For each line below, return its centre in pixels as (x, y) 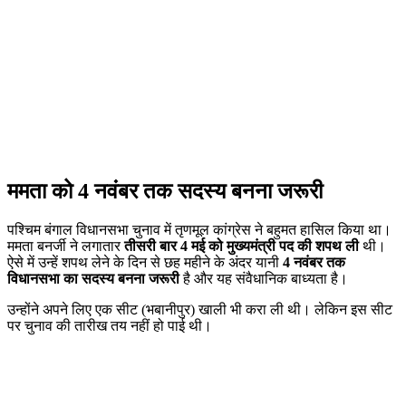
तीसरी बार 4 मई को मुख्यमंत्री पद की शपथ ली (242, 246)
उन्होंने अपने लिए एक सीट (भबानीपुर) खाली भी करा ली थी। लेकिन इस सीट (200, 310)
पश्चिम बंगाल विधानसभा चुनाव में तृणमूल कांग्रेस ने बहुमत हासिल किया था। (199, 230)
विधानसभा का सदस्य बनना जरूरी (93, 279)
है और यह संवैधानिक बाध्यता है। (264, 279)
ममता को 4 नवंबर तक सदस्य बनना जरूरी (165, 192)
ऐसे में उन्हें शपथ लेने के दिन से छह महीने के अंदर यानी (145, 263)
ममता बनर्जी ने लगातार (66, 246)
